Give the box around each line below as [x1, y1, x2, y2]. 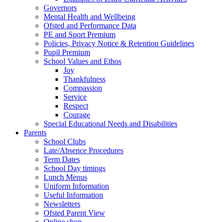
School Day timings [44, 164, 106, 172]
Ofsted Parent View [44, 208, 105, 217]
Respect [63, 101, 88, 110]
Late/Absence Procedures [44, 146, 123, 155]
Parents [24, 128, 47, 137]
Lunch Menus [44, 172, 87, 181]
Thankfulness [63, 74, 106, 83]
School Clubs [44, 137, 86, 146]
